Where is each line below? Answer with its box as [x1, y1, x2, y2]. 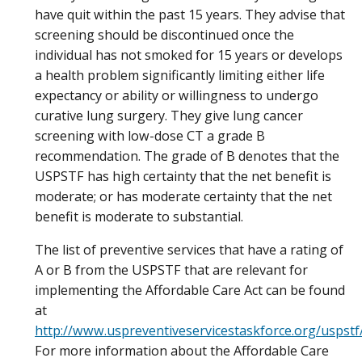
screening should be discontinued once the [35, 25, 294, 44]
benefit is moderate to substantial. [35, 207, 243, 225]
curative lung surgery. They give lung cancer [35, 106, 303, 124]
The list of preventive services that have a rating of [35, 241, 343, 259]
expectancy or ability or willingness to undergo [35, 86, 318, 104]
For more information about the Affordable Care [35, 342, 329, 360]
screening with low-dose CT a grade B [35, 126, 265, 145]
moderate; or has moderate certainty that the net [35, 187, 332, 205]
